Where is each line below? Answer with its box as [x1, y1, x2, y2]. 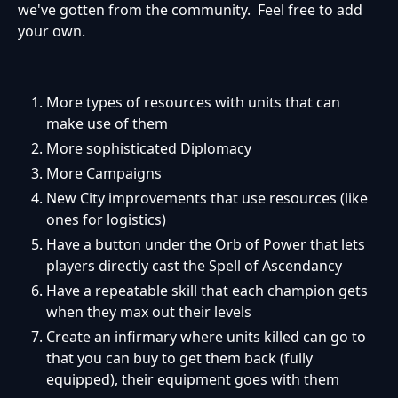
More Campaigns [46, 163, 162, 183]
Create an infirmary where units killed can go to [46, 326, 366, 346]
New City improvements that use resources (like [46, 187, 368, 208]
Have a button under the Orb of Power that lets [46, 234, 365, 254]
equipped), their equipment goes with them [46, 369, 339, 389]
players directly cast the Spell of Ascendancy [46, 255, 342, 275]
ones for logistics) [46, 209, 166, 229]
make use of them [46, 113, 168, 133]
